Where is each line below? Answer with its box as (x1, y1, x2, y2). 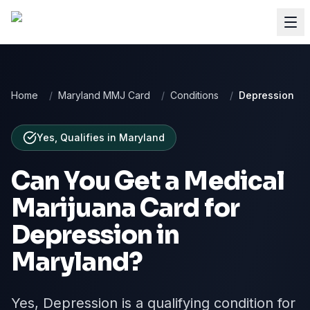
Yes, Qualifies (37, 131, 104, 143)
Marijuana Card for (11, 192, 239, 224)
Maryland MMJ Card (58, 89, 150, 101)
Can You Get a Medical (11, 165, 285, 197)
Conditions (170, 89, 219, 101)
